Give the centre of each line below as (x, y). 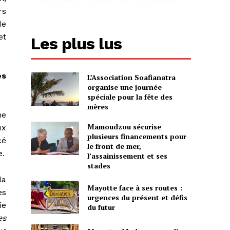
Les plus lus (76, 43)
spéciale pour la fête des (130, 97)
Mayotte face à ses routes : (135, 187)
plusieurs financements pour (137, 136)
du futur (101, 207)
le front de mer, (114, 146)
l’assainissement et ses (127, 156)
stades (99, 165)
